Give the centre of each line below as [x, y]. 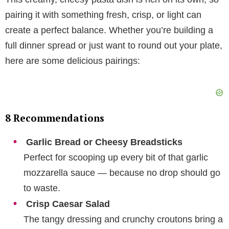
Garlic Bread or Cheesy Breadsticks [104, 142]
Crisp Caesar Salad [68, 204]
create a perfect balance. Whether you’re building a [109, 30]
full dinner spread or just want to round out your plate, [114, 45]
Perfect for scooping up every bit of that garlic [116, 157]
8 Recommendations [55, 118]
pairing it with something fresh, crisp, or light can [103, 15]
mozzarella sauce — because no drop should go [122, 173]
